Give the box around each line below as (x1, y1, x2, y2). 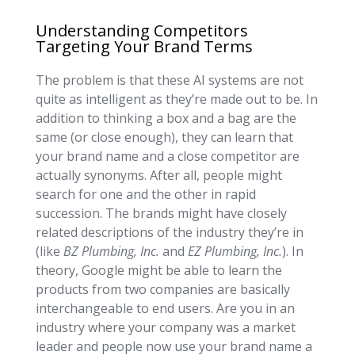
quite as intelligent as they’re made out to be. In (35, 90, 318, 109)
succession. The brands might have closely (35, 204, 287, 223)
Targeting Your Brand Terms (35, 36, 253, 58)
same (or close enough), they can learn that (35, 128, 293, 147)
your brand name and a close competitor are (35, 147, 300, 166)
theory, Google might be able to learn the (35, 261, 282, 280)
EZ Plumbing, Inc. (187, 242, 282, 261)
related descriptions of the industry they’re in (35, 223, 303, 242)
